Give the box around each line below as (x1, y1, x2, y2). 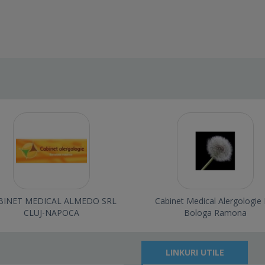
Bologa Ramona (183, 207, 247, 219)
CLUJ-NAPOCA (24, 207, 80, 219)
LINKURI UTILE (165, 247, 224, 258)
